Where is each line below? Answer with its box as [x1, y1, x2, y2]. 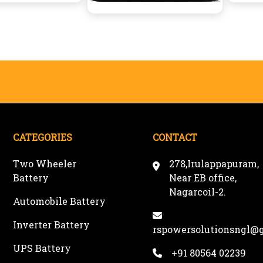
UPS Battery [13, 242, 72, 254]
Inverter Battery [13, 218, 90, 231]
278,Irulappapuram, [168, 157, 259, 170]
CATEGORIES [13, 131, 73, 143]
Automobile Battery [13, 195, 106, 207]
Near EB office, [168, 171, 237, 184]
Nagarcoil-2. [168, 186, 226, 198]
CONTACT [152, 131, 197, 143]
